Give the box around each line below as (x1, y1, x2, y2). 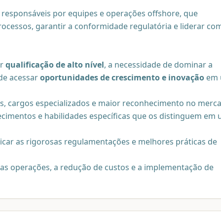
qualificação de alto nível (5, 59, 104, 71)
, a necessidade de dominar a (104, 59, 213, 71)
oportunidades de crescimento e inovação (40, 72, 204, 83)
